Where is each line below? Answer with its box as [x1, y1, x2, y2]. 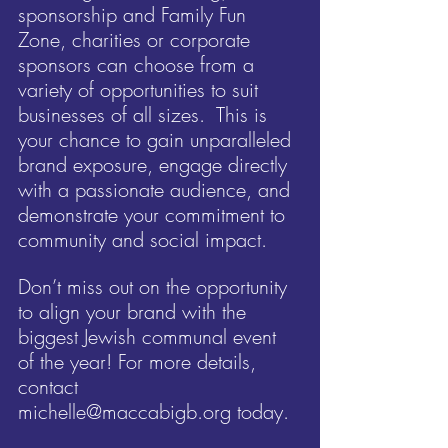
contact [18, 372, 84, 400]
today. [231, 397, 289, 425]
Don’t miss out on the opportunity [18, 272, 293, 300]
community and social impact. [18, 225, 267, 253]
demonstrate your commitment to [18, 200, 291, 228]
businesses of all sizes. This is [18, 100, 273, 128]
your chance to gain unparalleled [18, 125, 297, 153]
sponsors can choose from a [18, 50, 260, 78]
